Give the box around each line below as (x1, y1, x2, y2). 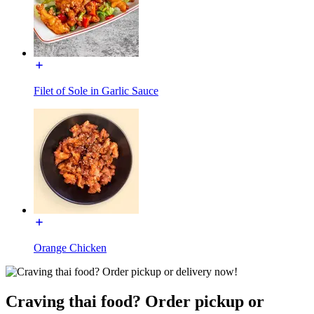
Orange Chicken (34, 242, 107, 254)
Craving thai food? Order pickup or (6, 292, 264, 311)
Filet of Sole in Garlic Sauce (34, 85, 158, 97)
